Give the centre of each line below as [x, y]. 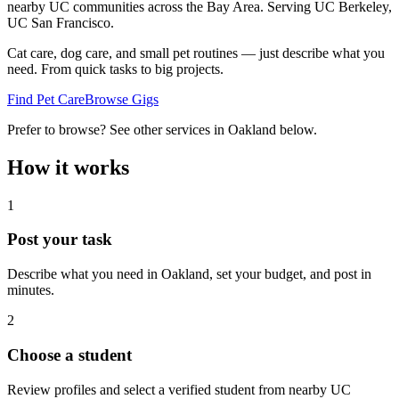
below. [297, 129]
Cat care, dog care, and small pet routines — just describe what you [196, 53]
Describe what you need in [84, 274]
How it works [68, 167]
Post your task [60, 240]
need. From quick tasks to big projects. [115, 69]
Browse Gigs [122, 99]
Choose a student [69, 354]
